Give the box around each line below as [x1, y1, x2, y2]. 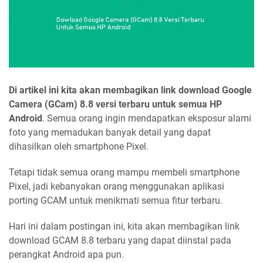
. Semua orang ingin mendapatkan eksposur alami [42, 112, 251, 124]
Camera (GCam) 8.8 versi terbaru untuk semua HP [9, 98, 222, 110]
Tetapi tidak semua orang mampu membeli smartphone [9, 166, 240, 178]
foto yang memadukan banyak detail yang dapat [9, 126, 211, 138]
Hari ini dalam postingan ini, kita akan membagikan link [9, 220, 240, 232]
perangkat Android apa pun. [9, 248, 124, 260]
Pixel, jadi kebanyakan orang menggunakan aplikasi [9, 180, 224, 192]
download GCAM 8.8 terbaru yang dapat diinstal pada [9, 234, 231, 246]
